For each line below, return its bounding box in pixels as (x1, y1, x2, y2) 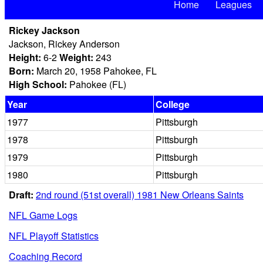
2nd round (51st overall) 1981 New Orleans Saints (36, 188, 244, 201)
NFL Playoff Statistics (9, 229, 99, 242)
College (156, 97, 190, 111)
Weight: (59, 50, 93, 64)
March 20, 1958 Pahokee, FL (34, 64, 157, 77)
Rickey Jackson (9, 23, 80, 37)
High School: (9, 77, 67, 91)
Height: (9, 50, 41, 64)
